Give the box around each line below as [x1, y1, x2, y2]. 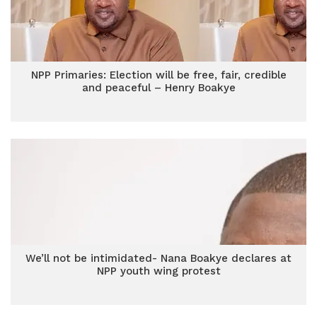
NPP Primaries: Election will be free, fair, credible [30, 69, 287, 81]
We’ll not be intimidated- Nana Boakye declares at [25, 252, 292, 265]
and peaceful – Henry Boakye [81, 81, 236, 94]
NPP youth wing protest [96, 265, 221, 277]
